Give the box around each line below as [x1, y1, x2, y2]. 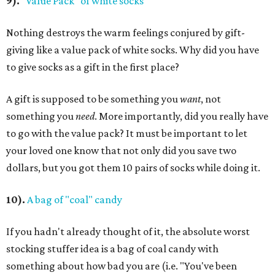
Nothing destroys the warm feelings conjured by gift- [6, 26, 245, 39]
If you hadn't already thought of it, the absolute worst [6, 225, 250, 238]
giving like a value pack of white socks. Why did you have [6, 44, 259, 56]
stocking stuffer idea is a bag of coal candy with [6, 242, 219, 255]
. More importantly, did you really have [95, 110, 268, 123]
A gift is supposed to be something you [6, 93, 180, 106]
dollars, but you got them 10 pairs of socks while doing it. [6, 161, 260, 174]
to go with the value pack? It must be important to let [6, 127, 247, 140]
